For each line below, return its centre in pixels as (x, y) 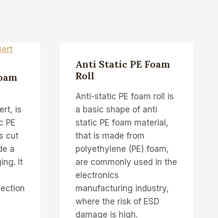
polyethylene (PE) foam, (122, 149)
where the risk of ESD (117, 201)
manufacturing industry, (122, 188)
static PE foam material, (122, 122)
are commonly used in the (126, 162)
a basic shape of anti (116, 109)
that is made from (110, 136)
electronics (97, 175)
